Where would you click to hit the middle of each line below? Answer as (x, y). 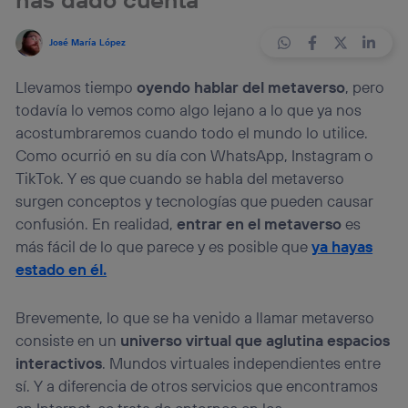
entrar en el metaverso (260, 224)
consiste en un (68, 340)
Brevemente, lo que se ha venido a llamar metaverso (195, 317)
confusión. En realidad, (97, 224)
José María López (87, 43)
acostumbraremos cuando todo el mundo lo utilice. (192, 133)
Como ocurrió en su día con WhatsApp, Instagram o (195, 156)
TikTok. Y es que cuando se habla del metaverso (180, 178)
